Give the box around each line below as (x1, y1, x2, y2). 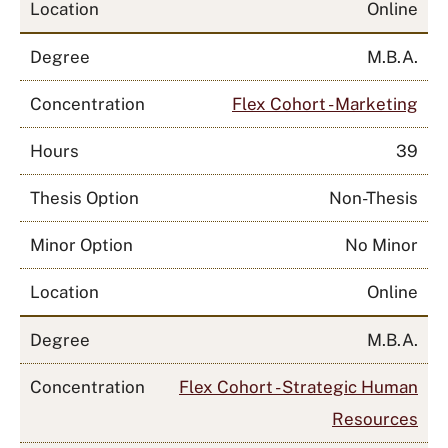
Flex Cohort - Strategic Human (179, 377, 418, 397)
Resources (332, 409, 418, 429)
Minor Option (30, 235, 133, 255)
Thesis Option (30, 188, 139, 208)
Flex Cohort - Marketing (232, 94, 418, 114)
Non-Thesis (329, 188, 418, 208)
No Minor (345, 235, 418, 255)
